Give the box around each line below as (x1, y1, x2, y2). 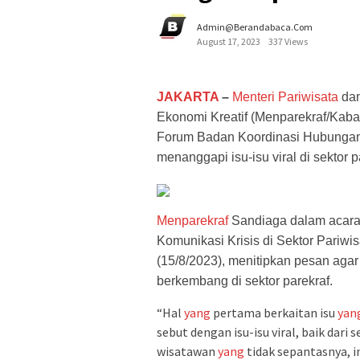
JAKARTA (157, 90, 219, 104)
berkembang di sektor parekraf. (157, 274, 333, 288)
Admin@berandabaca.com (197, 21, 313, 34)
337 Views (268, 35, 308, 48)
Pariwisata (278, 90, 338, 104)
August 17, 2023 (197, 35, 260, 48)
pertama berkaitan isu (211, 305, 337, 321)
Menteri (232, 90, 275, 104)
